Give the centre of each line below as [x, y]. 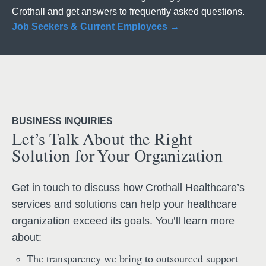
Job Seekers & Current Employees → [96, 26]
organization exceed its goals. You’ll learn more [123, 221]
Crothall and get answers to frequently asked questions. [128, 12]
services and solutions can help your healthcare [124, 204]
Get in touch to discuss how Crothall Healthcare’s [128, 188]
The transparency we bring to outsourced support [132, 259]
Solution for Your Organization [118, 156]
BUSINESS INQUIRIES [62, 121]
